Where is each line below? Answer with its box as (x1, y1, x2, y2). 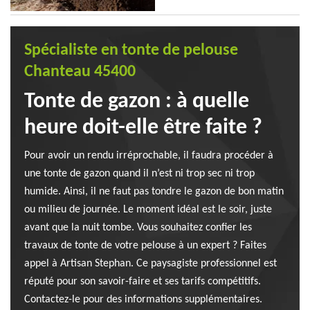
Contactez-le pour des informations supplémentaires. (24, 294, 262, 305)
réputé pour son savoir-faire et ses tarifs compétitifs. (24, 276, 261, 287)
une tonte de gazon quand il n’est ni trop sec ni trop (24, 168, 255, 179)
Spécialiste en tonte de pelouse (24, 42, 238, 59)
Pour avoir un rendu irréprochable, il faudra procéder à (24, 150, 273, 161)
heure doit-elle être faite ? (24, 117, 262, 139)
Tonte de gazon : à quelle (24, 91, 249, 113)
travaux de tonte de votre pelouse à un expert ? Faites (24, 240, 266, 251)
